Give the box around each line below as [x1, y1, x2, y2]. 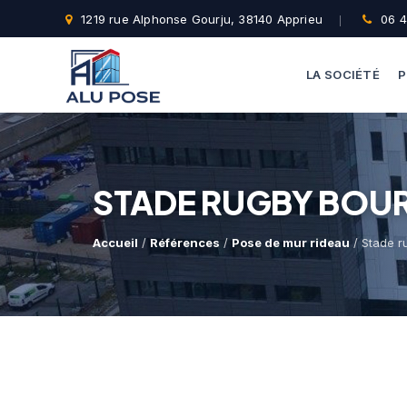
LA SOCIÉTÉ [306, 67, 380, 83]
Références [150, 235, 220, 250]
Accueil [93, 235, 138, 250]
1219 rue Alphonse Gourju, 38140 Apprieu [81, 12, 323, 26]
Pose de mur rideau [232, 235, 350, 250]
